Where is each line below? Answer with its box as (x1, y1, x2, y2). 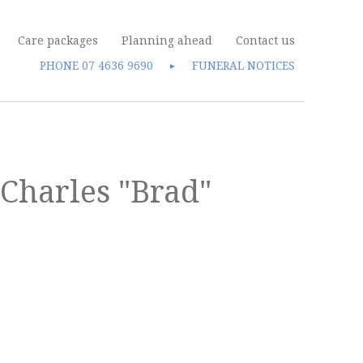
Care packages (18, 34, 98, 47)
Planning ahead (122, 34, 212, 47)
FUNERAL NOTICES (192, 59, 295, 72)
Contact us (236, 34, 295, 47)
